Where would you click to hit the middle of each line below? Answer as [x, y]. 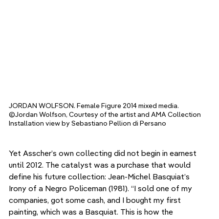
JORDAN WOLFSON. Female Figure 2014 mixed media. [95, 106]
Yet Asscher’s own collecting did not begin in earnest [104, 153]
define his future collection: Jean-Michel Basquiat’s [100, 177]
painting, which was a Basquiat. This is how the [92, 212]
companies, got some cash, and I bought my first [96, 200]
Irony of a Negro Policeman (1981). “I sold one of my [101, 188]
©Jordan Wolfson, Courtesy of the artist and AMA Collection [106, 115]
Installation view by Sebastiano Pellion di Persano [88, 123]
